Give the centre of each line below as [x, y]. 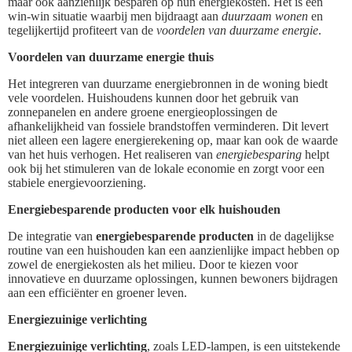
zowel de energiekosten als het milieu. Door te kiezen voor [153, 264]
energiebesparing [259, 154]
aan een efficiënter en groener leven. [97, 292]
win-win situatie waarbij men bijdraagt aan [115, 16]
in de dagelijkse [294, 236]
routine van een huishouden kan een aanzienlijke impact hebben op [174, 250]
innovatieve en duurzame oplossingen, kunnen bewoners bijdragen [173, 278]
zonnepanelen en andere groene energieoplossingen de [143, 112]
